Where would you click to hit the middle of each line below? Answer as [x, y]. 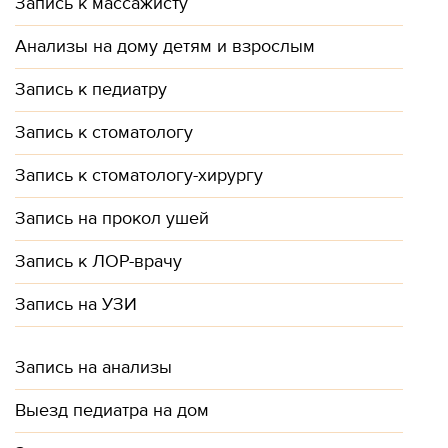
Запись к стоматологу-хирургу [139, 175]
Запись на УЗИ [76, 304]
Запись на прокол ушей [112, 218]
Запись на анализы [93, 367]
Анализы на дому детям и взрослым [165, 46]
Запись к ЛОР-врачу [98, 261]
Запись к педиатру [91, 89]
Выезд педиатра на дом [112, 410]
